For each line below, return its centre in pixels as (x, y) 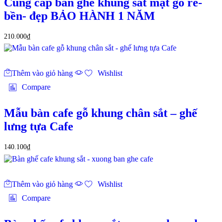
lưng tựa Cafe (39, 127)
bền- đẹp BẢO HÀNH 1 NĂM (80, 16)
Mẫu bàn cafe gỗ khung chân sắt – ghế (101, 113)
